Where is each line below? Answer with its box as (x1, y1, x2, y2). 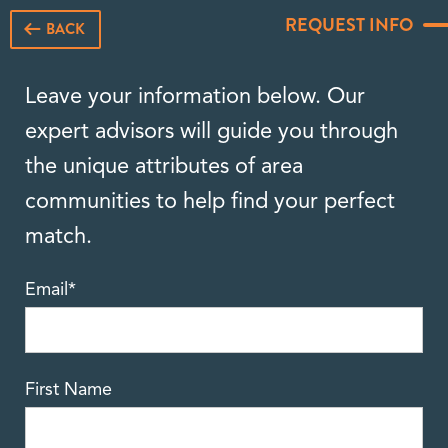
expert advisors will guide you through (25, 117, 398, 145)
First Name (25, 377, 112, 400)
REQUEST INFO (285, 12, 413, 38)
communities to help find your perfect (25, 187, 395, 215)
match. (25, 222, 92, 250)
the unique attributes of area (25, 152, 303, 180)
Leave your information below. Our (25, 82, 365, 110)
